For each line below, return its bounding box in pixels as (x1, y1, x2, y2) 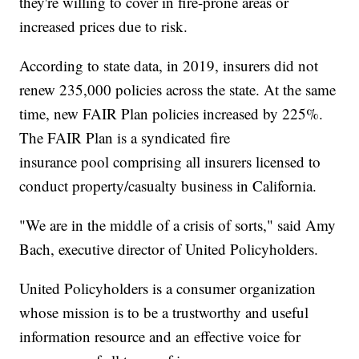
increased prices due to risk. (19, 15, 188, 36)
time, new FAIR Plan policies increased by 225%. (19, 103, 324, 123)
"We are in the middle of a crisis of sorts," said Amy (19, 214, 337, 235)
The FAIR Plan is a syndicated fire (19, 127, 231, 147)
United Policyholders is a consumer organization (19, 277, 317, 298)
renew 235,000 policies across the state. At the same (19, 79, 337, 99)
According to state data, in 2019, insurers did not (19, 54, 319, 75)
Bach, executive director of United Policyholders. (19, 238, 319, 259)
